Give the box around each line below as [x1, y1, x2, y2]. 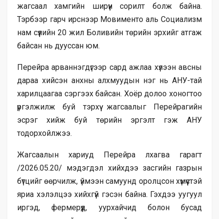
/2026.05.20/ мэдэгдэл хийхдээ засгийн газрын [17, 163, 202, 173]
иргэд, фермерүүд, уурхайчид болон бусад [17, 202, 202, 212]
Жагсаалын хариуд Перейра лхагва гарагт [17, 150, 202, 159]
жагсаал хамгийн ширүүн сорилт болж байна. [17, 1, 202, 11]
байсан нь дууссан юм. [17, 41, 100, 50]
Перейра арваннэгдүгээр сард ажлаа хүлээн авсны [17, 62, 202, 72]
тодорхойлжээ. [17, 128, 72, 138]
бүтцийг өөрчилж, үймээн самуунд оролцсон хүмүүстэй [17, 176, 202, 186]
